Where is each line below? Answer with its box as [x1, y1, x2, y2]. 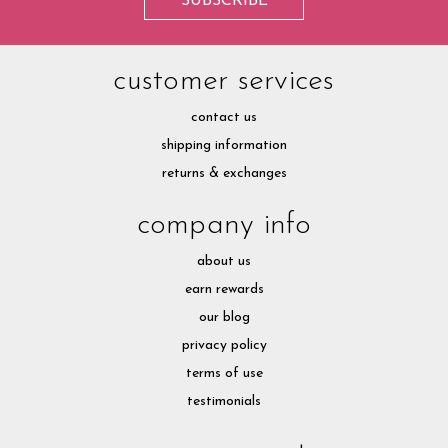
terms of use [185, 365, 263, 381]
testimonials [187, 393, 261, 409]
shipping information [161, 137, 287, 153]
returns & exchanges [161, 165, 287, 181]
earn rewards [184, 281, 264, 297]
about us [197, 253, 251, 269]
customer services [113, 65, 335, 97]
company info [136, 209, 312, 241]
